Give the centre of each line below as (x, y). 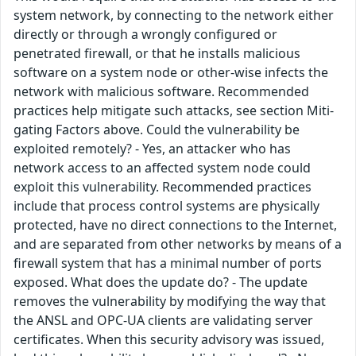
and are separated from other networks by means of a (178, 244)
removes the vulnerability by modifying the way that (170, 301)
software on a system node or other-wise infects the (171, 72)
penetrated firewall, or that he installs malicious (157, 53)
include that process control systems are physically (166, 206)
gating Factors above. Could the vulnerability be (157, 130)
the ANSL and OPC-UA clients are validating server (163, 320)
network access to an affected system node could (162, 168)
